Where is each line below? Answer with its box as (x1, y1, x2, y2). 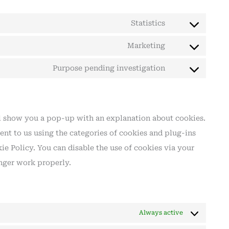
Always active (139, 209, 183, 217)
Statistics (131, 19, 165, 28)
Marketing (127, 41, 165, 50)
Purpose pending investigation (53, 64, 165, 73)
